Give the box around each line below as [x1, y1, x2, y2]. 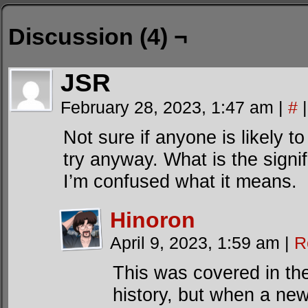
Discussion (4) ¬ [8, 23, 188, 49]
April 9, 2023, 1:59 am [110, 233, 285, 252]
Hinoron [110, 208, 195, 232]
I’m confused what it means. [63, 170, 297, 192]
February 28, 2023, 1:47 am [60, 98, 278, 117]
